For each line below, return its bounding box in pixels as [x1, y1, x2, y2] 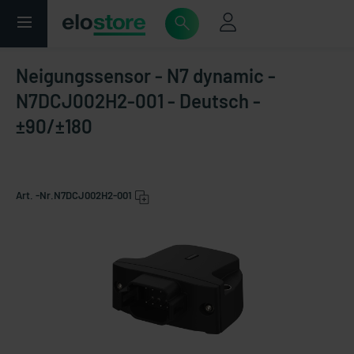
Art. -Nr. [16, 189, 54, 201]
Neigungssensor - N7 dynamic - [16, 64, 276, 87]
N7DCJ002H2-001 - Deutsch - [16, 89, 261, 112]
